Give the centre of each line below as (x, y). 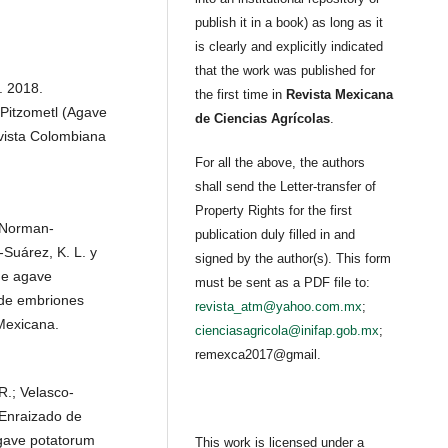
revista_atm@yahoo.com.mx (279, 307)
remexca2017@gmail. (258, 355)
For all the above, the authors (280, 163)
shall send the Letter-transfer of (286, 187)
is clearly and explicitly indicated (289, 47)
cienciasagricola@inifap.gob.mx (287, 331)
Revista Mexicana (340, 95)
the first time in (241, 95)
